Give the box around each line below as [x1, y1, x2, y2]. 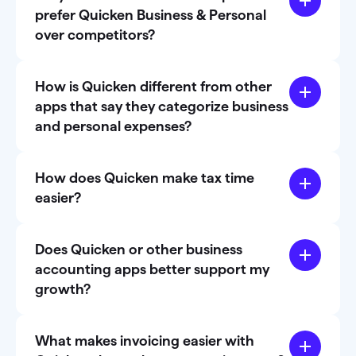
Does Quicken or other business [35, 242, 242, 257]
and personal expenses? [35, 118, 195, 134]
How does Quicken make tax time [35, 170, 254, 186]
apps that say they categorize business [35, 99, 288, 114]
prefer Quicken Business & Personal [35, 7, 266, 23]
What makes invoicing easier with [35, 333, 254, 349]
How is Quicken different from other [35, 79, 272, 95]
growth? [35, 281, 94, 297]
